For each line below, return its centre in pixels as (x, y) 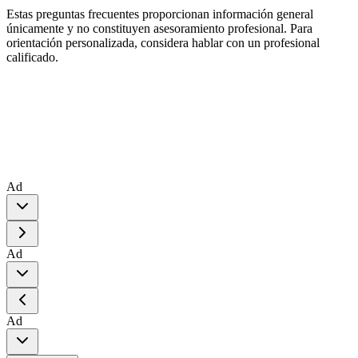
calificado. (32, 58)
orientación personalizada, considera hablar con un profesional (163, 43)
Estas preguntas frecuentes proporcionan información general (160, 14)
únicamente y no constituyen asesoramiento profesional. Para (159, 29)
